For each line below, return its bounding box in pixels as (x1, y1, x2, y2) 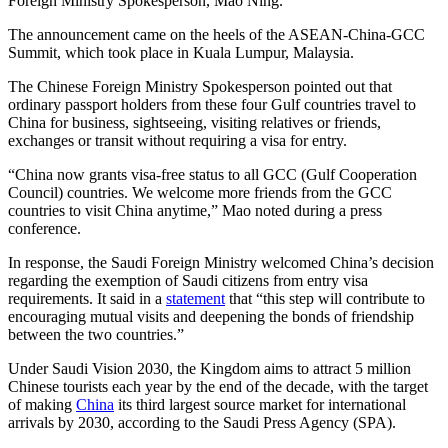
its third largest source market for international (114, 395, 406, 413)
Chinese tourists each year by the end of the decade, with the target (8, 377, 428, 395)
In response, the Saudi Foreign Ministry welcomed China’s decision (8, 253, 434, 271)
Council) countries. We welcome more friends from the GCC (8, 183, 392, 201)
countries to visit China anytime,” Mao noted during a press (8, 201, 382, 219)
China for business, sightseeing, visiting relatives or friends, (8, 113, 381, 131)
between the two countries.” (8, 325, 184, 343)
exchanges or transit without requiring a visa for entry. (8, 131, 347, 149)
